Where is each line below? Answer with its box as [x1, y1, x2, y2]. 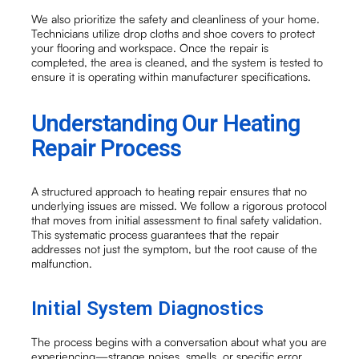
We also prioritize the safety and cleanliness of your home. [31, 12, 321, 26]
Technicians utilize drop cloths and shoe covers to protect [31, 26, 316, 41]
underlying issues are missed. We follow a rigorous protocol [31, 198, 328, 212]
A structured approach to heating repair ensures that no [31, 184, 308, 198]
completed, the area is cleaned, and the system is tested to [31, 55, 324, 70]
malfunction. [31, 256, 93, 270]
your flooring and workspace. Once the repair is [31, 41, 269, 55]
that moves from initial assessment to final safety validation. [31, 212, 323, 227]
